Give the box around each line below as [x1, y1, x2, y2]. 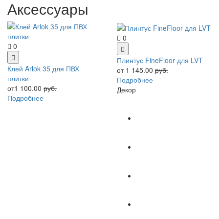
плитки [7, 73, 29, 84]
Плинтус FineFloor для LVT [117, 55, 203, 65]
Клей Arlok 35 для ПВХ [7, 64, 79, 74]
